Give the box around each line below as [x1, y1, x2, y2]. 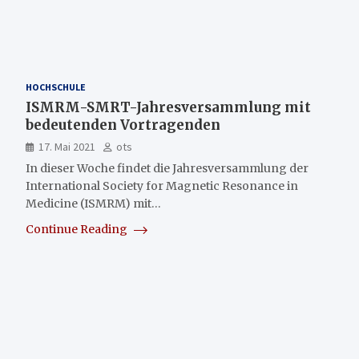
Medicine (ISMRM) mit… [26, 196, 161, 211]
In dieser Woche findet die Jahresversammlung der [26, 161, 309, 175]
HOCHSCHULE [26, 81, 86, 93]
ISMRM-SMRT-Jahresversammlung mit [26, 99, 311, 116]
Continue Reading [26, 222, 130, 236]
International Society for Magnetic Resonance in [26, 179, 298, 193]
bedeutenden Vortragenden [26, 116, 220, 134]
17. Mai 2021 [38, 139, 95, 154]
